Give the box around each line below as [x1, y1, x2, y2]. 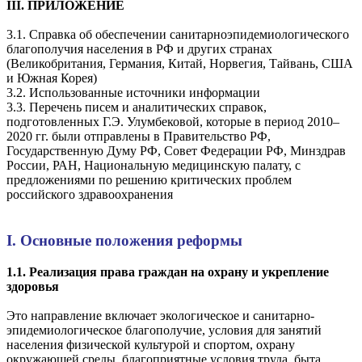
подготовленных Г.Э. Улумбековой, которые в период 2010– [6, 115, 339, 129]
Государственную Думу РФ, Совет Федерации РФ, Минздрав [6, 144, 346, 158]
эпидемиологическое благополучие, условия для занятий [6, 322, 322, 337]
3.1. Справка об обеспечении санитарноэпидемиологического [6, 27, 349, 42]
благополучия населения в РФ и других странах [6, 42, 272, 57]
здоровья [6, 279, 59, 293]
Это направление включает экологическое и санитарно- [6, 308, 314, 322]
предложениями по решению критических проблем [6, 173, 292, 187]
